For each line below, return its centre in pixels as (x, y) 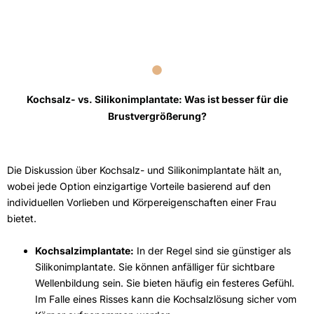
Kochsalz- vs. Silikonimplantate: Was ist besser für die (157, 99)
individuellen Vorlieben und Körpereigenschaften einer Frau (142, 202)
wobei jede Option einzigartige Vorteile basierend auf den (139, 186)
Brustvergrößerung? (157, 116)
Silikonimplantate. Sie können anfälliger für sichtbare (155, 266)
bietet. (22, 218)
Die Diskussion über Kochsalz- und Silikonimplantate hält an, (144, 170)
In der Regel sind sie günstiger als (212, 250)
